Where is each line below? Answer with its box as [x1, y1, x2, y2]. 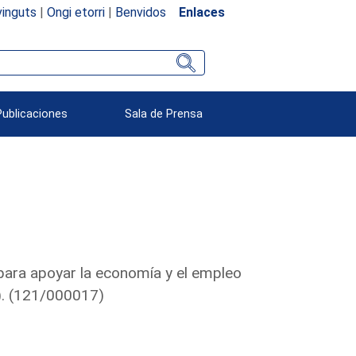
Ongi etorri [46, 4, 105, 20]
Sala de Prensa [125, 106, 203, 121]
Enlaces [178, 4, 225, 20]
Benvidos [114, 4, 166, 20]
